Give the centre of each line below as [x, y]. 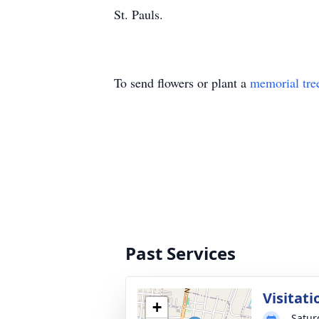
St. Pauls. [138, 14]
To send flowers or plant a [182, 83]
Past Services [181, 253]
